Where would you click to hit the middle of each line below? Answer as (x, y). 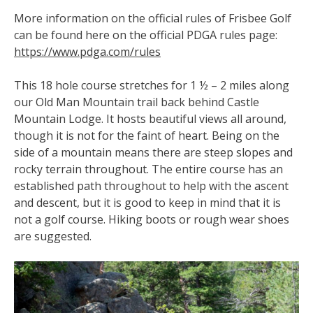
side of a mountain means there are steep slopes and (153, 152)
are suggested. (53, 236)
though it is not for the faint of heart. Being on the (147, 135)
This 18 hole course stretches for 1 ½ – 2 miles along (152, 85)
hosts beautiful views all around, (202, 118)
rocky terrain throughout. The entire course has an (148, 169)
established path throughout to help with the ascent (151, 185)
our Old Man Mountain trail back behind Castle (137, 102)
